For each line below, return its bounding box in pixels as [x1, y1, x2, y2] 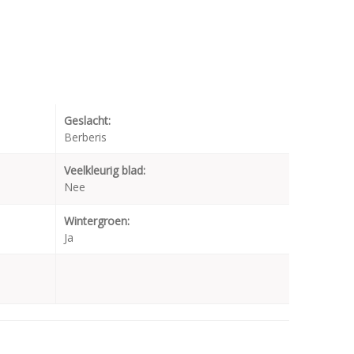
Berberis [64, 130, 107, 145]
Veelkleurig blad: [64, 163, 145, 179]
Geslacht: [64, 113, 111, 129]
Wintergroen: [64, 213, 130, 229]
